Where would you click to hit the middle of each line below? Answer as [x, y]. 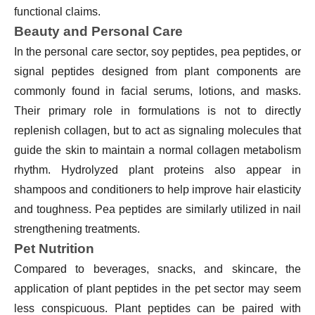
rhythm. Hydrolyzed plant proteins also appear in [157, 169]
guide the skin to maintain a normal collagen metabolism [157, 150]
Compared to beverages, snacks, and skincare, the [157, 269]
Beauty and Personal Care [98, 31]
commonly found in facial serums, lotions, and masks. [157, 91]
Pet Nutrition [54, 248]
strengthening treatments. [77, 229]
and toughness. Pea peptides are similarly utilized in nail [157, 209]
